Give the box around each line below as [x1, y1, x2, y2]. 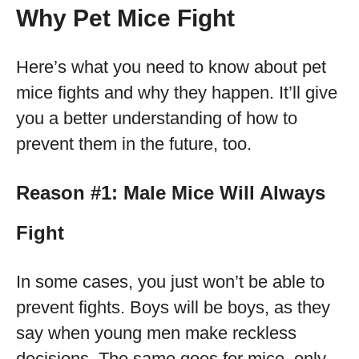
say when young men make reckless [16, 323, 296, 343]
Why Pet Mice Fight [16, 5, 235, 31]
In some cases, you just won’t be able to [16, 272, 325, 292]
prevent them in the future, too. [16, 134, 252, 154]
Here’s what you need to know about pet [16, 57, 326, 77]
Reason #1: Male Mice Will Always [16, 182, 325, 204]
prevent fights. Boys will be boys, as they [16, 297, 330, 317]
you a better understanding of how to [16, 108, 297, 128]
